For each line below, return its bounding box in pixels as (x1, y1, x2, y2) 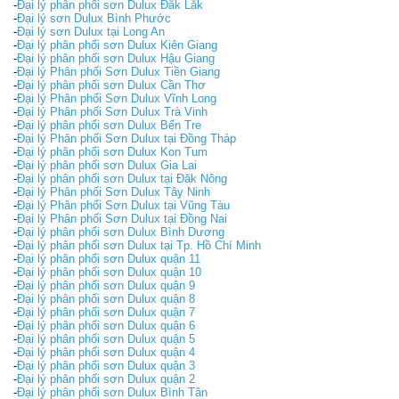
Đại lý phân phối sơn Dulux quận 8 (17, 291, 195, 305)
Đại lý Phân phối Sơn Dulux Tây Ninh (17, 184, 210, 199)
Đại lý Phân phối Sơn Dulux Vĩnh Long (17, 91, 216, 105)
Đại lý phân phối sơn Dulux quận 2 (17, 371, 195, 386)
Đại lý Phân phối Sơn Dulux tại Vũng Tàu (17, 198, 230, 212)
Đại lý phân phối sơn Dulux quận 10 (17, 265, 201, 279)
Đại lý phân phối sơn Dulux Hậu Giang (17, 51, 215, 65)
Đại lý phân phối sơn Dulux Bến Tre (17, 118, 201, 132)
